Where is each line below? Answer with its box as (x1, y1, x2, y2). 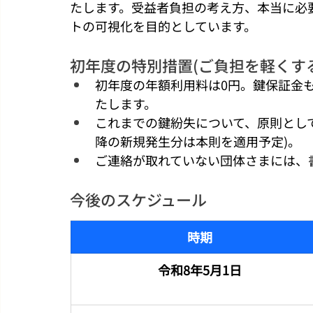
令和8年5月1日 (157, 260, 242, 279)
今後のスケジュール (70, 187, 207, 210)
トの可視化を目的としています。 (70, 16, 256, 35)
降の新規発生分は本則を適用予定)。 (95, 131, 300, 150)
